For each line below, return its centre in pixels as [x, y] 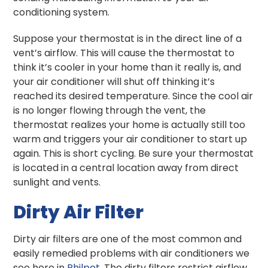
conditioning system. [62, 12]
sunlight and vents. [57, 182]
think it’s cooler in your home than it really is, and [127, 67]
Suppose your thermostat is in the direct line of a [128, 38]
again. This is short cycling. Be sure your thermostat [134, 153]
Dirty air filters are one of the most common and [128, 239]
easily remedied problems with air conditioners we [132, 253]
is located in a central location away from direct [126, 167]
